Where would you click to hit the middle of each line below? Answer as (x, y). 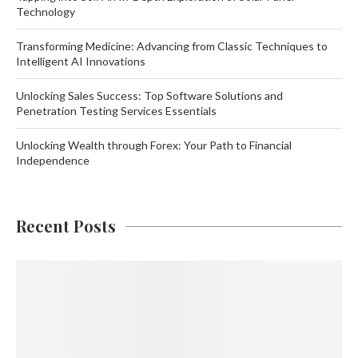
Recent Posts (66, 226)
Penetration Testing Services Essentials (116, 111)
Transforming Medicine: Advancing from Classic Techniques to (172, 46)
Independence (53, 160)
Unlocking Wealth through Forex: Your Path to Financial (154, 145)
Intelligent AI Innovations (81, 61)
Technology (46, 12)
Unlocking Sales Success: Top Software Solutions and (149, 95)
